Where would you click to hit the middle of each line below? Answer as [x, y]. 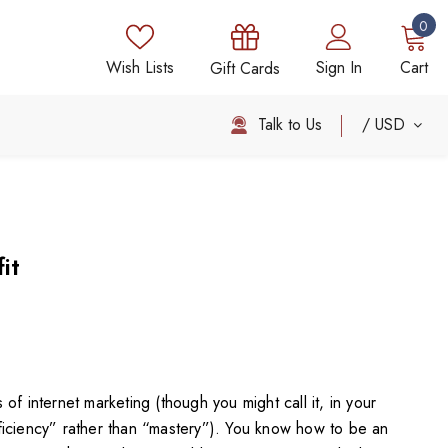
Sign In [338, 67]
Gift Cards [244, 68]
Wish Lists [139, 67]
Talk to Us [289, 124]
